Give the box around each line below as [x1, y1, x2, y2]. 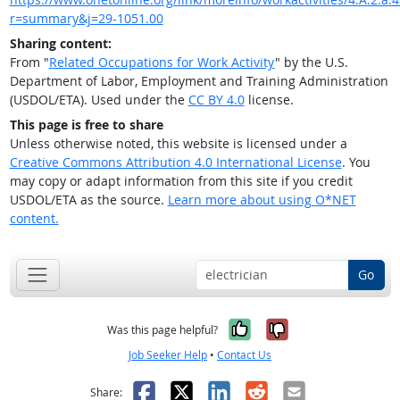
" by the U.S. [274, 54, 348, 71]
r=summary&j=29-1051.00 [9, 10, 163, 28]
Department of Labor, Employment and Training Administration [9, 72, 388, 90]
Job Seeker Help [129, 346, 207, 362]
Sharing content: [9, 35, 112, 53]
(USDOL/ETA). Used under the [9, 91, 188, 109]
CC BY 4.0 [187, 91, 245, 109]
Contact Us [217, 346, 271, 362]
